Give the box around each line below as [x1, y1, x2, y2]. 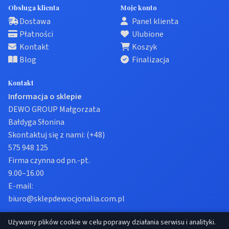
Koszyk [132, 41, 157, 53]
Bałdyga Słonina [8, 117, 64, 128]
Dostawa [19, 16, 51, 27]
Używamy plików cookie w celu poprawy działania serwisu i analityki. [8, 217, 216, 227]
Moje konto [121, 3, 157, 12]
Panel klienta [132, 16, 178, 27]
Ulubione [132, 29, 164, 40]
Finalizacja [132, 54, 169, 65]
